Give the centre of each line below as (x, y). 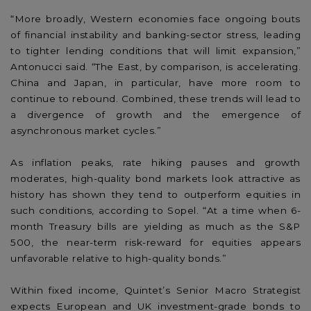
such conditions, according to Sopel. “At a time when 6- (155, 210)
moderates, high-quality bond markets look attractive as (155, 178)
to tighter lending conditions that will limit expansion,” (155, 50)
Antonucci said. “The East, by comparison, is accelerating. (155, 66)
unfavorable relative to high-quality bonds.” (118, 258)
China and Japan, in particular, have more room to (155, 82)
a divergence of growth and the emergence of (155, 114)
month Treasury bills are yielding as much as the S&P (155, 226)
